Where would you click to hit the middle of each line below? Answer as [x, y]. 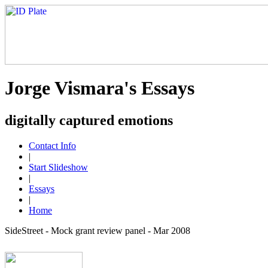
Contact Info [52, 145]
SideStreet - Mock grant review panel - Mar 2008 [98, 230]
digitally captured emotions [89, 120]
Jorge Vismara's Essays [100, 88]
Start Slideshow [58, 167]
